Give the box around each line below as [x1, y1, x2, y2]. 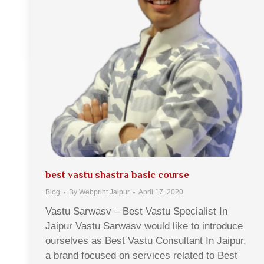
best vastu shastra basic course [45, 169, 189, 180]
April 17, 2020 [138, 188, 183, 196]
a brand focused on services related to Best [45, 250, 237, 261]
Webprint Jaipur [79, 188, 130, 196]
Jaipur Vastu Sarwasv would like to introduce [45, 220, 243, 232]
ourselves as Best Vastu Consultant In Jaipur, [45, 235, 246, 246]
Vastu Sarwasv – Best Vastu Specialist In [45, 206, 227, 217]
